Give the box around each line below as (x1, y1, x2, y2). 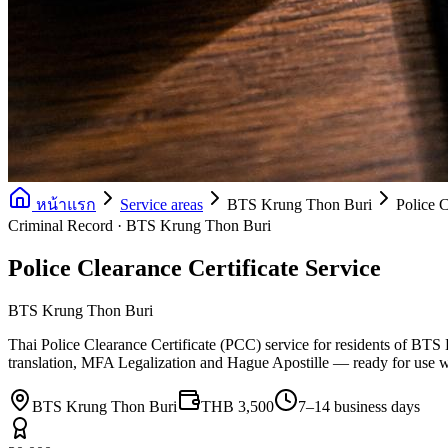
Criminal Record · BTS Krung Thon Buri (8, 217, 271, 234)
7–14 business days (298, 397, 420, 415)
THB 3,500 (201, 397, 274, 415)
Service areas (120, 196, 203, 213)
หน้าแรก (32, 196, 96, 213)
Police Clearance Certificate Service (8, 254, 381, 281)
